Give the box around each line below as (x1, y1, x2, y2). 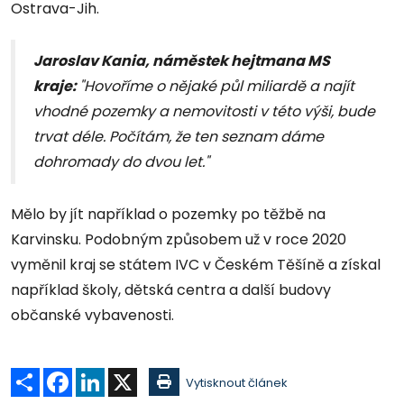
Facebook (72, 366, 132, 384)
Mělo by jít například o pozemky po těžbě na (11, 204, 326, 225)
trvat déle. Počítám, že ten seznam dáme (33, 126, 324, 148)
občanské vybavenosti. (11, 305, 178, 326)
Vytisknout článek (186, 374, 288, 392)
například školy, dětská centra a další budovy (11, 280, 331, 301)
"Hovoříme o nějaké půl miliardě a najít (79, 76, 354, 97)
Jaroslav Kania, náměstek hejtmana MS (33, 50, 330, 72)
